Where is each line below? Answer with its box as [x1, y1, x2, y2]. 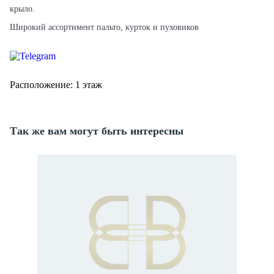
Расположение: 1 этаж [9, 80, 102, 91]
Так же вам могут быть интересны [9, 125, 183, 138]
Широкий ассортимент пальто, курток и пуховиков [9, 23, 199, 32]
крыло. [9, 4, 35, 14]
